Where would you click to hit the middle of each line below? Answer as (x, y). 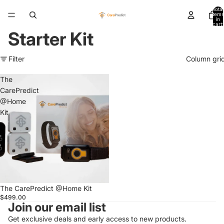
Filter (16, 59)
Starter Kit (51, 39)
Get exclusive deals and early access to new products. (97, 219)
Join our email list (57, 207)
